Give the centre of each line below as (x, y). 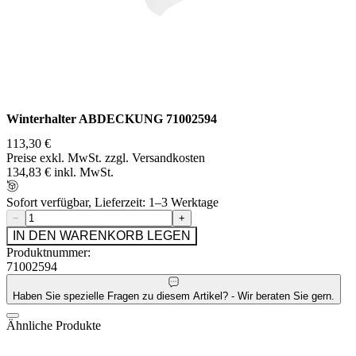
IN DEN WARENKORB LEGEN (102, 236)
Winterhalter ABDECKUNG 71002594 (112, 119)
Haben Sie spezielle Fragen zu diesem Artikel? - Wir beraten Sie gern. (174, 296)
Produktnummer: (48, 253)
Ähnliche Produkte (54, 325)
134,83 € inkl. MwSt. (60, 172)
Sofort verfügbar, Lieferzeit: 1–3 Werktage (112, 203)
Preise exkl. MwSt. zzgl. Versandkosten (106, 158)
